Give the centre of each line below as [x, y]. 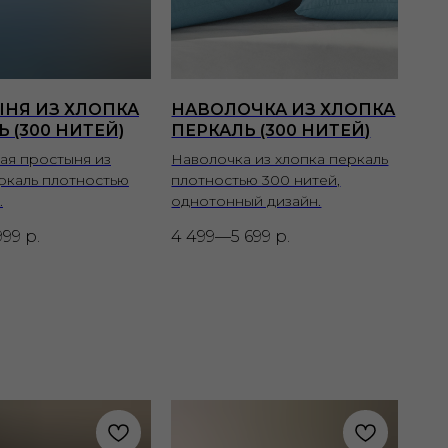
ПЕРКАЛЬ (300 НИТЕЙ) [271, 131]
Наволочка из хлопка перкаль [280, 159]
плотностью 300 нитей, [256, 180]
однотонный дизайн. [246, 201]
